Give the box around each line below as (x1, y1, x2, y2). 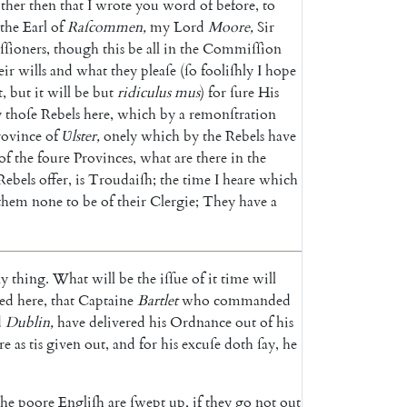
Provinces (74, 148, 133, 167)
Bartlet (137, 291, 178, 310)
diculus (127, 83, 171, 102)
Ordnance (170, 313, 232, 332)
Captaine (78, 291, 134, 310)
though (54, 39, 99, 58)
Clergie (150, 192, 195, 211)
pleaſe (141, 61, 176, 80)
